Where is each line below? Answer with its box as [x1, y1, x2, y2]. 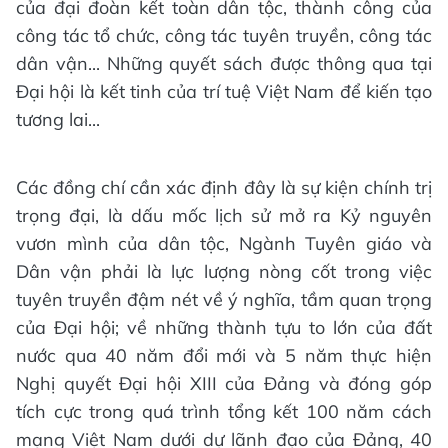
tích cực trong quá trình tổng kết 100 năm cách [16, 399, 432, 423]
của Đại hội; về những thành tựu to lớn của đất [16, 315, 432, 339]
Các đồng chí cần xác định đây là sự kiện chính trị [16, 175, 432, 199]
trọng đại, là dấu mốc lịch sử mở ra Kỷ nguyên [16, 203, 432, 227]
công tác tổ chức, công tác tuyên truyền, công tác [16, 23, 432, 47]
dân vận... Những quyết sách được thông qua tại [16, 51, 432, 75]
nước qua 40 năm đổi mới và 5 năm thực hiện [16, 343, 432, 367]
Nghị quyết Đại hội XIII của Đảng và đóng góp [16, 371, 432, 395]
